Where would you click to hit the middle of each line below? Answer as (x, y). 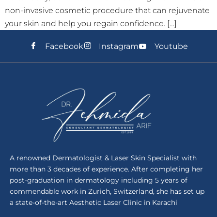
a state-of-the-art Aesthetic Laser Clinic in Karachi (93, 203)
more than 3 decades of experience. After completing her (106, 169)
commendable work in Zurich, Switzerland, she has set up (107, 192)
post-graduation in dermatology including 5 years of (99, 180)
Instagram (119, 46)
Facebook (64, 46)
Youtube (171, 46)
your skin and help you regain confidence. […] (91, 24)
